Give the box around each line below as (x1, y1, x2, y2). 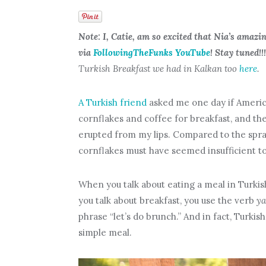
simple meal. (78, 226, 132, 238)
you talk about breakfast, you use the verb (78, 194, 256, 206)
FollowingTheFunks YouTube (93, 46, 210, 58)
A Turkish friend (78, 96, 147, 108)
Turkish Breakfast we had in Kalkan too (78, 62, 239, 74)
